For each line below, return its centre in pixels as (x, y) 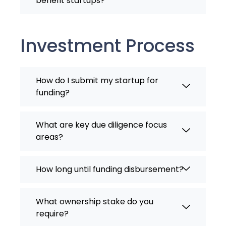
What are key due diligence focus (101, 125)
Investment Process (107, 46)
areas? (49, 137)
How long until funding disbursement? (110, 169)
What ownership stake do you (95, 202)
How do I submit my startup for (97, 81)
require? (52, 214)
